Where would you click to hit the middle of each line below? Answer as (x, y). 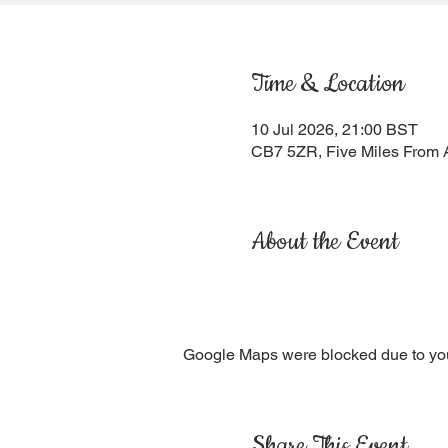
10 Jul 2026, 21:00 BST (334, 129)
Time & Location (327, 83)
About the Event (324, 241)
